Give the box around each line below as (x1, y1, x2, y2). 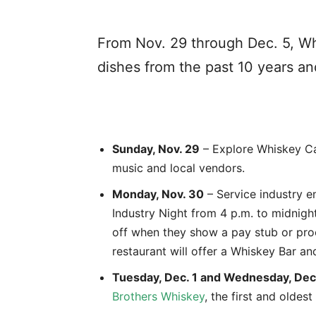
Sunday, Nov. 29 (112, 142, 200, 156)
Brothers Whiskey (112, 289, 205, 303)
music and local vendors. (112, 161, 245, 175)
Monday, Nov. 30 (112, 187, 204, 201)
